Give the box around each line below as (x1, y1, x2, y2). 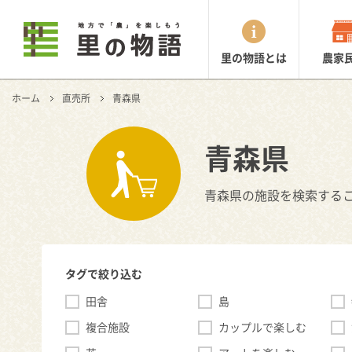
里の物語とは (221, 49, 287, 65)
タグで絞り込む (64, 266, 142, 281)
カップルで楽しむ (218, 319, 306, 335)
